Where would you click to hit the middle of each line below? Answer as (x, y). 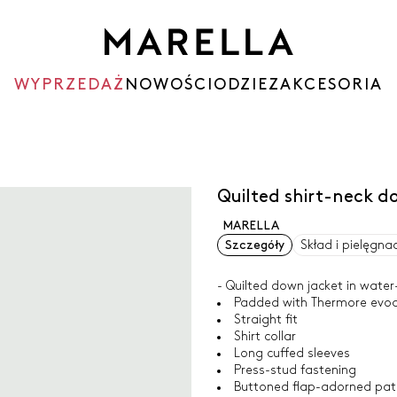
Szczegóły (254, 245)
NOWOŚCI (169, 85)
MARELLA (250, 226)
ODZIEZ (247, 85)
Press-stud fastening (295, 370)
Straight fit (265, 319)
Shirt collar (265, 336)
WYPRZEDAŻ (70, 85)
